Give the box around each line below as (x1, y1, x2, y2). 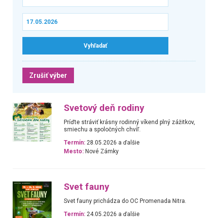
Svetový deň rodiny (64, 102, 145, 113)
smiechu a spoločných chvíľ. (64, 126, 141, 133)
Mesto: (64, 148, 84, 155)
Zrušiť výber (29, 71, 67, 79)
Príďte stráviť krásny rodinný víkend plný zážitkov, (64, 118, 196, 126)
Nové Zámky (84, 148, 119, 155)
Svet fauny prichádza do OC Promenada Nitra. (64, 197, 187, 204)
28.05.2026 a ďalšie (85, 139, 140, 146)
